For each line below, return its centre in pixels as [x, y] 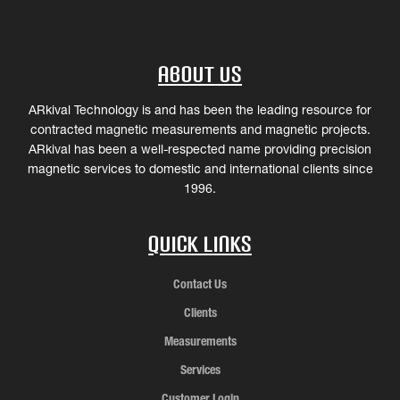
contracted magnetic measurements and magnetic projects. [200, 129]
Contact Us [200, 283]
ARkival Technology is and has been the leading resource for [200, 109]
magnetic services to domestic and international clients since [200, 168]
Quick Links [200, 244]
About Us [200, 74]
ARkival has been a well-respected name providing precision [200, 149]
